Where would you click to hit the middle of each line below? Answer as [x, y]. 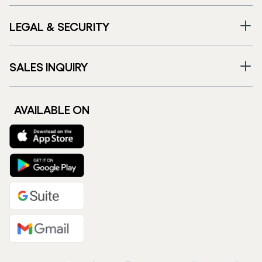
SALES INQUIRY [49, 66]
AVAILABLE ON [52, 109]
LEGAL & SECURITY [60, 26]
